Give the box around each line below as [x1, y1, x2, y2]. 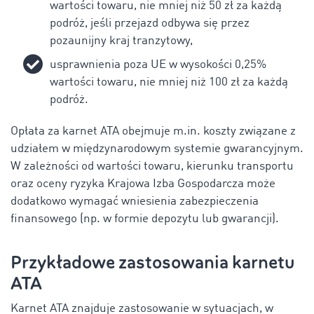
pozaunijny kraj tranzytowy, [50, 34, 193, 47]
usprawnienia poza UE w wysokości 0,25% [50, 58, 266, 71]
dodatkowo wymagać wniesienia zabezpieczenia [11, 195, 259, 207]
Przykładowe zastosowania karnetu [11, 250, 294, 274]
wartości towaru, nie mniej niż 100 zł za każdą [50, 76, 288, 88]
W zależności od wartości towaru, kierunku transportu [11, 160, 294, 172]
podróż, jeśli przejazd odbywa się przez [50, 17, 250, 29]
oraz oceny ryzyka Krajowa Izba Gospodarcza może [11, 177, 275, 190]
